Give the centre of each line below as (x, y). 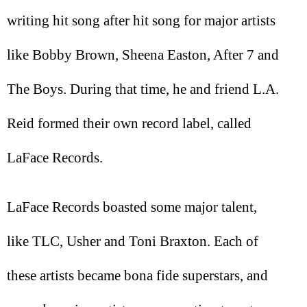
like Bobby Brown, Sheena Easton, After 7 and (143, 54)
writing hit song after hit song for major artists (141, 20)
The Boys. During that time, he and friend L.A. (143, 89)
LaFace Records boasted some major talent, (132, 207)
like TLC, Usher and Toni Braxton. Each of (133, 242)
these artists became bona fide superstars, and (137, 276)
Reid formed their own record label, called (129, 123)
